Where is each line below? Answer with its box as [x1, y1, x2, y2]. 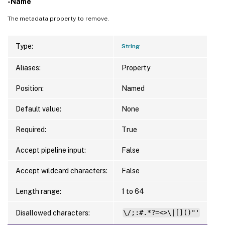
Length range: [16, 187, 61, 195]
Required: [16, 125, 46, 134]
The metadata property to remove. [8, 15, 109, 22]
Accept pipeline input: [16, 146, 86, 154]
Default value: [16, 104, 61, 113]
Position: [16, 84, 44, 92]
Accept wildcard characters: [16, 166, 107, 175]
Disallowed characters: [16, 208, 90, 217]
